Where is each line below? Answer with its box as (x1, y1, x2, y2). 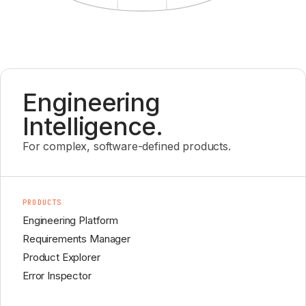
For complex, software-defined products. (23, 139, 231, 153)
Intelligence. (23, 111, 163, 141)
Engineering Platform (23, 213, 118, 227)
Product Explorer (23, 250, 100, 264)
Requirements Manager (23, 232, 130, 245)
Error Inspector (23, 268, 92, 282)
